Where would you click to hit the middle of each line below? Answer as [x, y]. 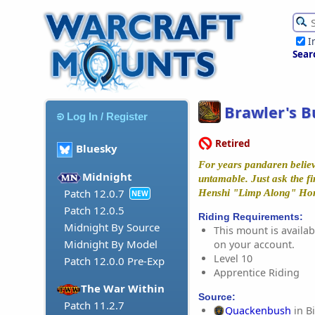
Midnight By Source [112, 227]
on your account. [254, 244]
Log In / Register [108, 116]
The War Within [123, 289]
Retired [231, 143]
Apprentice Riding [257, 272]
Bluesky [97, 149]
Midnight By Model [111, 244]
